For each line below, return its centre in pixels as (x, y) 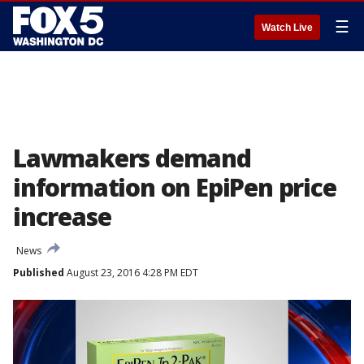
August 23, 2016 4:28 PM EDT (131, 273)
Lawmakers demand (132, 158)
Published (39, 273)
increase (62, 217)
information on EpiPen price (175, 187)
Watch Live (287, 28)
